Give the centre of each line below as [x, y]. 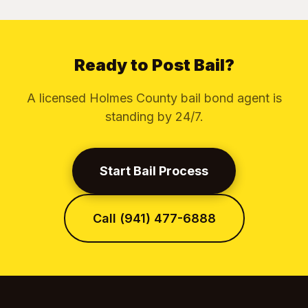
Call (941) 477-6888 [154, 218]
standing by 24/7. [154, 117]
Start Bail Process [154, 171]
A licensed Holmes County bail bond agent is [154, 98]
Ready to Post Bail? [154, 65]
